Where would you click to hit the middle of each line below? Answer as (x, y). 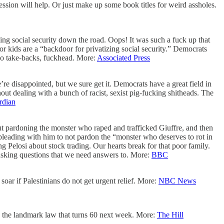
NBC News (177, 180)
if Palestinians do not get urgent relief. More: (87, 180)
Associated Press (123, 57)
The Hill (170, 214)
